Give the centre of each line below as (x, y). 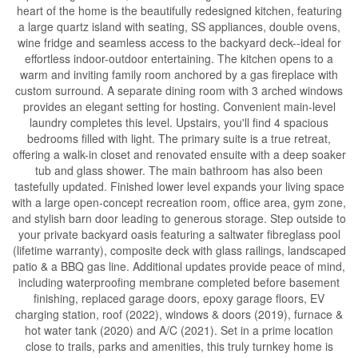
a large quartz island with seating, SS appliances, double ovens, (179, 26)
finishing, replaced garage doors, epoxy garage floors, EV (179, 298)
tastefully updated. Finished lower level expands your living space (179, 186)
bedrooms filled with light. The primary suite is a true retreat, (179, 138)
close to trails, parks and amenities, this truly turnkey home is (179, 346)
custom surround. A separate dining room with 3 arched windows (179, 90)
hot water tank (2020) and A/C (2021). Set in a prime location (179, 330)
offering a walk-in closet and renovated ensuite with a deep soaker (179, 154)
